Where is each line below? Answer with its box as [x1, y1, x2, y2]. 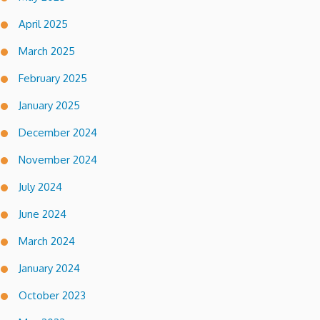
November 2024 [19, 152, 97, 166]
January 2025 [19, 98, 80, 112]
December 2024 [19, 125, 97, 139]
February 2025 [19, 71, 87, 85]
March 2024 [19, 234, 75, 248]
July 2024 [19, 179, 62, 194]
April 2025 [19, 16, 68, 31]
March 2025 [19, 44, 75, 58]
